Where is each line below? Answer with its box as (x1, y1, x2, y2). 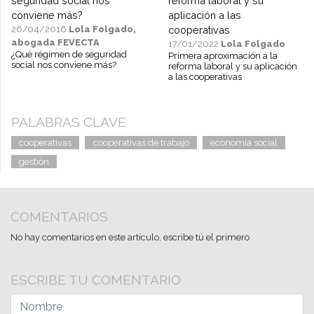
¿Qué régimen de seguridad (11, 48, 127, 60)
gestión (19, 156, 50, 167)
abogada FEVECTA (11, 36, 100, 48)
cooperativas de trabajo (93, 137, 189, 148)
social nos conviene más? (11, 59, 116, 70)
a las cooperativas (168, 71, 242, 82)
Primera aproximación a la (168, 50, 278, 61)
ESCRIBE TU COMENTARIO (11, 271, 181, 287)
